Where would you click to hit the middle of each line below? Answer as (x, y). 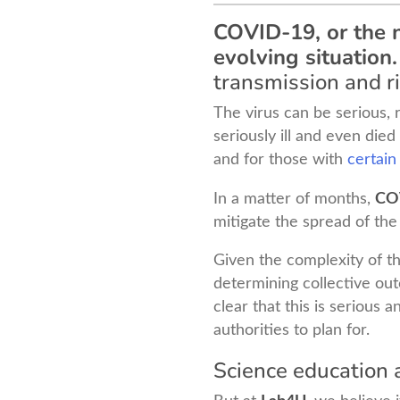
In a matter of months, (294, 198)
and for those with (280, 159)
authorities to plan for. (292, 330)
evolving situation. (305, 57)
